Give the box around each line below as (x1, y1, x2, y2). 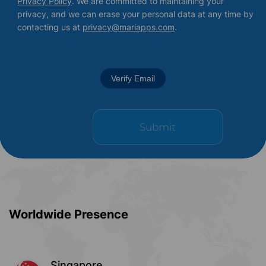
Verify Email (111, 74, 155, 84)
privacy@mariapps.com (83, 22, 175, 33)
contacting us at (17, 22, 83, 33)
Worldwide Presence (9, 207, 129, 221)
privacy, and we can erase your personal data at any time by (17, 9, 254, 20)
